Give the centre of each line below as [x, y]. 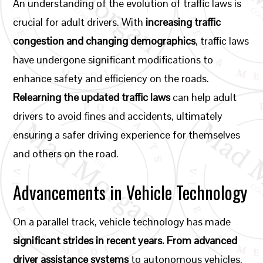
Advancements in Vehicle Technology [130, 192]
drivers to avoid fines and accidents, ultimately [118, 116]
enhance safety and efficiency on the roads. [111, 78]
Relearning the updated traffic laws [92, 97]
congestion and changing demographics [104, 41]
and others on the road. [66, 154]
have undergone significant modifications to [113, 60]
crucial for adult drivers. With [80, 22]
